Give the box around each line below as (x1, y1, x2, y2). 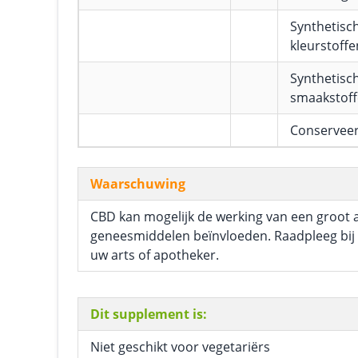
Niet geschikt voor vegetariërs (90, 338, 270, 356)
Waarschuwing (90, 175, 185, 193)
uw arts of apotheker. (90, 246, 219, 264)
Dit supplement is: (90, 305, 207, 323)
